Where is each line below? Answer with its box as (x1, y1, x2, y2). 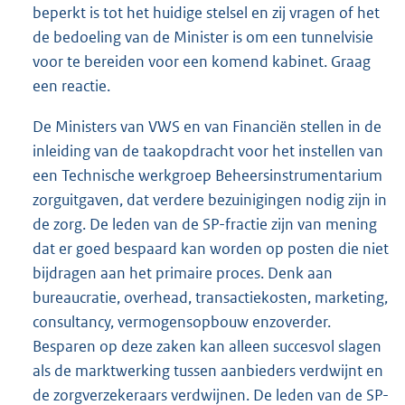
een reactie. (33, 75, 110, 96)
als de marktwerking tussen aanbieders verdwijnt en (33, 361, 383, 381)
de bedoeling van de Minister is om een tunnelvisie (33, 26, 373, 47)
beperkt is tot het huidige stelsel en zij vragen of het (33, 2, 380, 23)
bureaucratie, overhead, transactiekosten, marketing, (33, 287, 388, 307)
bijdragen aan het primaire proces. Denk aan (33, 263, 333, 283)
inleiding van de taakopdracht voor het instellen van (33, 141, 383, 161)
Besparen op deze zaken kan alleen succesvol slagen (33, 336, 381, 356)
